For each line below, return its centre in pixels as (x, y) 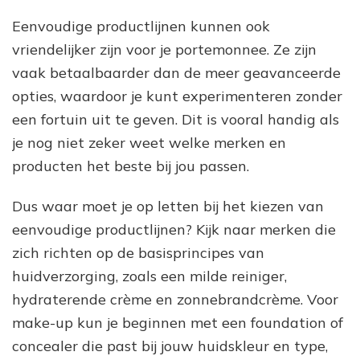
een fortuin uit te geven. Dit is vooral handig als (176, 119)
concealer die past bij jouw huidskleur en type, (170, 346)
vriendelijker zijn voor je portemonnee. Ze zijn (164, 49)
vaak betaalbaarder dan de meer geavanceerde (176, 72)
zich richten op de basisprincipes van (138, 252)
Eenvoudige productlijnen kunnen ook (141, 26)
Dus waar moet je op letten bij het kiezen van (168, 206)
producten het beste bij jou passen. (131, 166)
